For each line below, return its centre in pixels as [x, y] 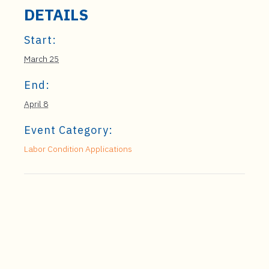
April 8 [36, 104]
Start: [40, 40]
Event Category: [68, 130]
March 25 [41, 59]
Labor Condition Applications [78, 149]
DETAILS [56, 14]
